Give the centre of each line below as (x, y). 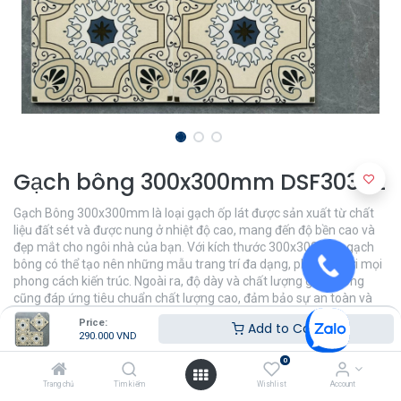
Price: (93, 322)
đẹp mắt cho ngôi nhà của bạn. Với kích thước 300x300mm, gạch (194, 247)
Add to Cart (282, 328)
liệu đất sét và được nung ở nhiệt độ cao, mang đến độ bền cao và (194, 230)
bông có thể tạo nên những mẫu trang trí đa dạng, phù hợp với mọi (198, 264)
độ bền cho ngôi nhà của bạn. (94, 315)
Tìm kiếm (130, 384)
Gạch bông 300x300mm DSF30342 (200, 182)
